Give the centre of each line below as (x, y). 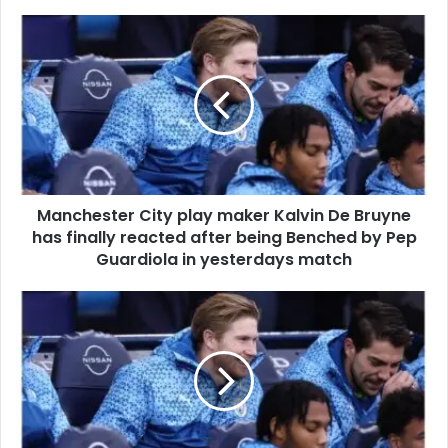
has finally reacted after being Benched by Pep (224, 237)
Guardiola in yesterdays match (224, 259)
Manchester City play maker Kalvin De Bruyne (224, 215)
